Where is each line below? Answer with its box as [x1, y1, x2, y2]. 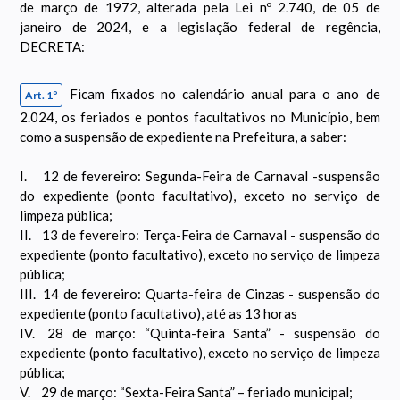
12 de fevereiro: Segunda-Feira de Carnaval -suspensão [43, 168, 380, 185]
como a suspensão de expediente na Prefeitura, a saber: [20, 129, 347, 146]
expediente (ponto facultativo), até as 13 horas [20, 305, 298, 322]
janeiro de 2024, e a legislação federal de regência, [20, 19, 380, 36]
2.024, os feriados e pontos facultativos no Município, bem [20, 109, 380, 126]
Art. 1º [25, 88, 58, 103]
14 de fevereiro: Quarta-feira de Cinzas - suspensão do [43, 286, 380, 303]
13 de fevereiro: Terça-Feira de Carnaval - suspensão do [42, 227, 380, 244]
